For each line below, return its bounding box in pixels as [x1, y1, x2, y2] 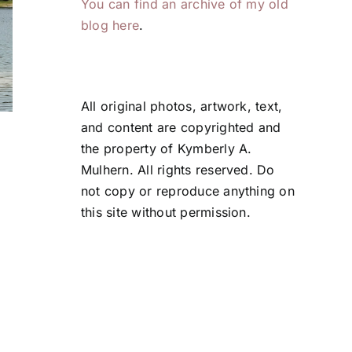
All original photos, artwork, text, [81, 98, 283, 115]
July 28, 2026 [50, 150, 120, 163]
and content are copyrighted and [81, 119, 281, 136]
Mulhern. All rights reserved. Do [81, 162, 275, 178]
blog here [81, 17, 140, 34]
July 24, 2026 [225, 194, 295, 207]
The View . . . [50, 124, 149, 147]
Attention [225, 168, 303, 191]
